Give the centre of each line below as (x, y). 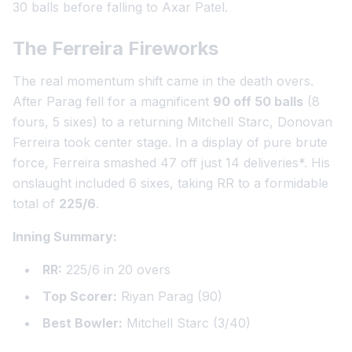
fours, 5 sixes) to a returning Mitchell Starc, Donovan (172, 122)
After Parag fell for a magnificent (113, 101)
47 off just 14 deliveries (229, 163)
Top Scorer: (80, 296)
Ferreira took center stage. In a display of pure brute (170, 142)
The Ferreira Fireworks (115, 48)
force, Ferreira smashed (86, 163)
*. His (314, 163)
